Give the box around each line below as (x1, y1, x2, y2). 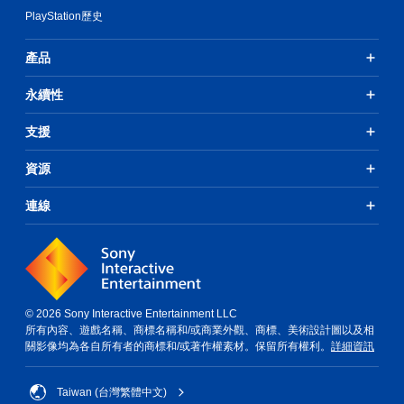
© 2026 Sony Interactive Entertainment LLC (25, 307, 237, 320)
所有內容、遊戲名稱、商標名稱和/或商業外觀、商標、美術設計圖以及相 (25, 323, 374, 336)
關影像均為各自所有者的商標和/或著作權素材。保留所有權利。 (25, 339, 331, 353)
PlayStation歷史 (25, 9, 103, 23)
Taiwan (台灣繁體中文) (57, 385, 167, 399)
